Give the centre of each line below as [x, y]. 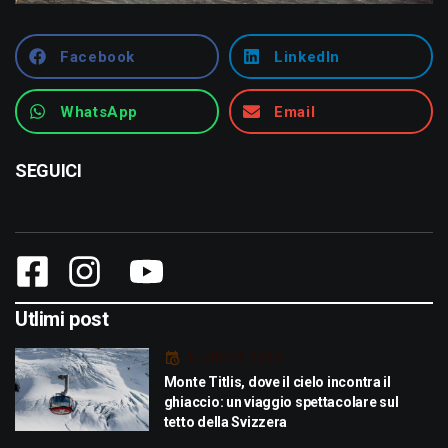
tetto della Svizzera [225, 421]
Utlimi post [62, 319]
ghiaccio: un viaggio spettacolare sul [281, 401]
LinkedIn [307, 56]
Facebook [98, 56]
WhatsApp [99, 111]
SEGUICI [48, 171]
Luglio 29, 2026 [235, 357]
